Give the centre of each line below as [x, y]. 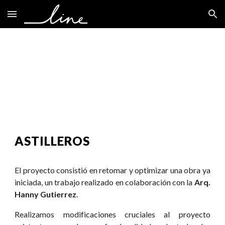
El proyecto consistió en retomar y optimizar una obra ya [113, 170]
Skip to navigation [186, 19]
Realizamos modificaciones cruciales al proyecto [113, 214]
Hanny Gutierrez [46, 194]
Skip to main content [44, 19]
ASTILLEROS [52, 141]
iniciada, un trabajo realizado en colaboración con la [104, 182]
